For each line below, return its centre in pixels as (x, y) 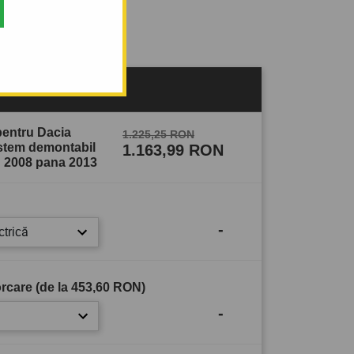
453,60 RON (106, 287)
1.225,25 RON (158, 135)
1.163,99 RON (173, 151)
